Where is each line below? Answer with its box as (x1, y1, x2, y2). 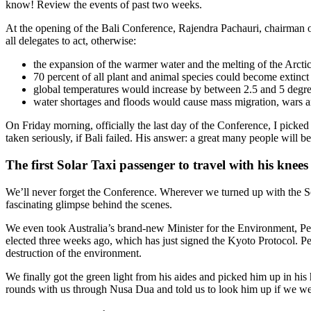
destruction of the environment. (6, 246, 142, 259)
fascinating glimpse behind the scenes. (6, 198, 172, 210)
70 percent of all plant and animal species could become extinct (33, 71, 309, 83)
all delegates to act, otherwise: (6, 35, 136, 47)
